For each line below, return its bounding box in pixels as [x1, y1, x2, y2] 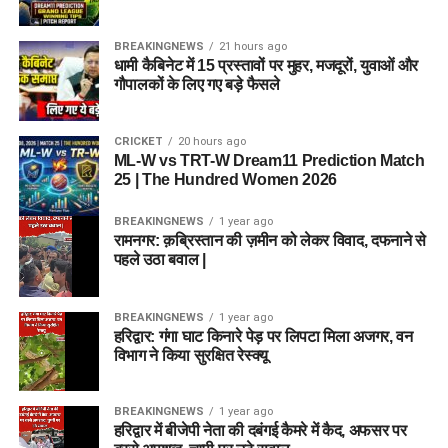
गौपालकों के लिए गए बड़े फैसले [113, 76, 280, 94]
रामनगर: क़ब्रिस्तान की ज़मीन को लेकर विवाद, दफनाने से [113, 232, 427, 250]
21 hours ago [218, 40, 287, 54]
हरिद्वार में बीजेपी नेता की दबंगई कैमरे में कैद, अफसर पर [113, 422, 407, 440]
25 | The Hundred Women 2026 [113, 171, 338, 189]
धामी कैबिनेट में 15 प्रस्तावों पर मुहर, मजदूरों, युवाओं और [113, 57, 419, 75]
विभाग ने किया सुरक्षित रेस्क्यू [113, 347, 268, 365]
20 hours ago [177, 135, 246, 149]
